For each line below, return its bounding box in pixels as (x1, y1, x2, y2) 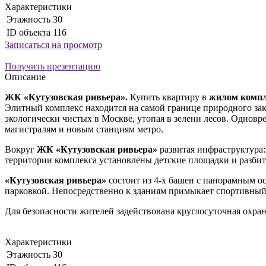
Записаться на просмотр (5, 39, 102, 50)
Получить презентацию (5, 61, 100, 71)
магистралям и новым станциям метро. (5, 123, 163, 134)
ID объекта (7, 27, 50, 37)
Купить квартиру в (130, 91, 209, 102)
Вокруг (5, 144, 37, 154)
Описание (5, 71, 46, 82)
